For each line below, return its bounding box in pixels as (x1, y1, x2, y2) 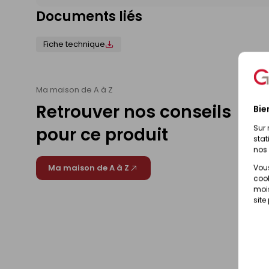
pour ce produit (36, 123, 168, 147)
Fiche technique (43, 38, 105, 50)
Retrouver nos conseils (36, 100, 231, 124)
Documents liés (36, 7, 142, 26)
